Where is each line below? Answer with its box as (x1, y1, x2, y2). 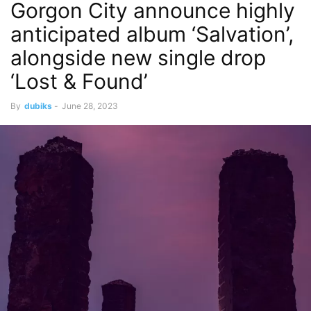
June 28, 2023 (62, 101, 118, 111)
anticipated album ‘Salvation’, (10, 22, 294, 47)
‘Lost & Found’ (10, 69, 148, 94)
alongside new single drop (10, 45, 266, 70)
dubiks (24, 101, 52, 111)
